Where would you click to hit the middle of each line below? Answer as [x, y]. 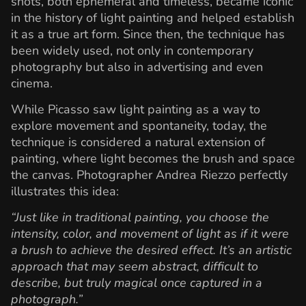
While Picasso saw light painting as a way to [136, 110]
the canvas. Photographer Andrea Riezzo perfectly [149, 175]
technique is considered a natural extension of [138, 142]
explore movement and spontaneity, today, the [139, 126]
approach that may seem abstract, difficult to [135, 267]
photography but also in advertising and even [137, 67]
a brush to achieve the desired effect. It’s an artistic [151, 250]
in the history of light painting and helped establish [153, 17]
